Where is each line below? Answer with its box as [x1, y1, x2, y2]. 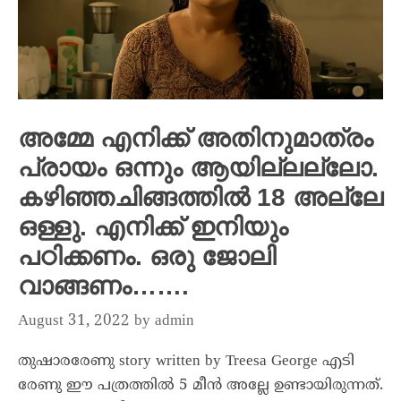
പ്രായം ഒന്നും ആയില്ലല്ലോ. [18, 153, 379, 182]
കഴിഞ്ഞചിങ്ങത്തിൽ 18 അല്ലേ [18, 183, 383, 211]
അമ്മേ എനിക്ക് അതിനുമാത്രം [18, 124, 373, 152]
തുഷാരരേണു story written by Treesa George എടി [18, 352, 354, 372]
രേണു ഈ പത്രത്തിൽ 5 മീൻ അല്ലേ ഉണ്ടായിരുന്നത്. [18, 376, 383, 397]
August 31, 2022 [18, 311, 130, 332]
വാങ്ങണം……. [18, 271, 189, 300]
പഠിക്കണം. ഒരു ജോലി [18, 242, 276, 270]
